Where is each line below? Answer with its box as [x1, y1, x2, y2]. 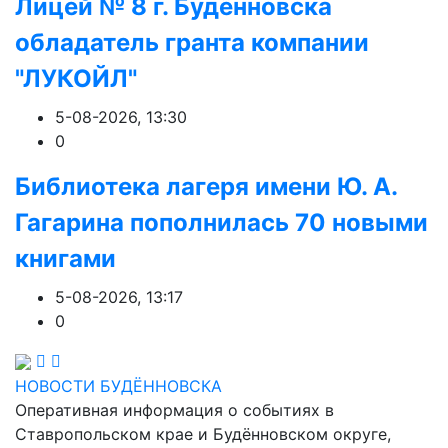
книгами [15, 244, 116, 273]
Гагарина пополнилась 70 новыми [15, 208, 428, 237]
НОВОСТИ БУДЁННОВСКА [15, 376, 222, 396]
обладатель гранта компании [15, 28, 369, 57]
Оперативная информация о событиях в [15, 400, 334, 420]
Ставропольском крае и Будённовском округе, [15, 424, 391, 444]
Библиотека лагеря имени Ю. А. [15, 172, 397, 201]
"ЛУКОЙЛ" [15, 64, 137, 93]
